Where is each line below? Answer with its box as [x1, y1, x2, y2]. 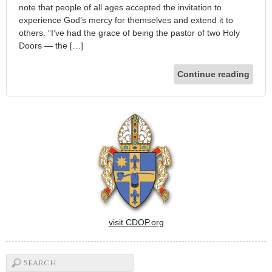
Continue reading [177, 69, 250, 79]
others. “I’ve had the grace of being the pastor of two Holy [19, 27, 240, 38]
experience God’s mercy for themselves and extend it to [19, 15, 233, 25]
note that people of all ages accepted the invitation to [19, 2, 222, 12]
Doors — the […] [19, 40, 83, 50]
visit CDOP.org [108, 217, 164, 227]
